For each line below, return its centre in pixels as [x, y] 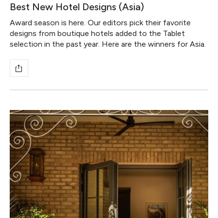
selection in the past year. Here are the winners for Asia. [108, 44]
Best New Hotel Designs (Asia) [77, 7]
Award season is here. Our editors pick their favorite [100, 23]
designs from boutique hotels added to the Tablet [98, 34]
